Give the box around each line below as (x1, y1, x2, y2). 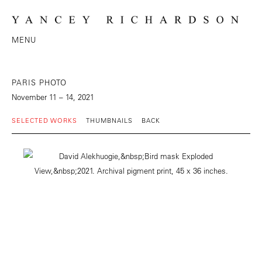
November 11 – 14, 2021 (12, 92, 94, 102)
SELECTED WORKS (12, 116, 77, 125)
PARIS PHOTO (12, 77, 67, 88)
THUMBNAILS (86, 116, 133, 125)
